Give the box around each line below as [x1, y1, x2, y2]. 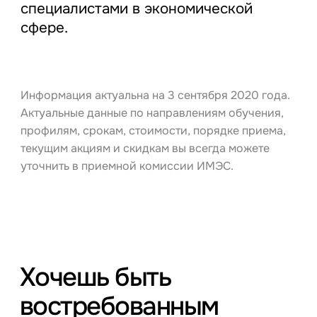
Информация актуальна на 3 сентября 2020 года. [20, 87, 290, 103]
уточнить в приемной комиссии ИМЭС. [20, 158, 234, 173]
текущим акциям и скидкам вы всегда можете [20, 140, 270, 156]
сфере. [20, 18, 68, 37]
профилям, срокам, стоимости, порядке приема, [20, 122, 286, 138]
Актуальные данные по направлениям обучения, [20, 105, 284, 120]
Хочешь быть [19, 260, 171, 294]
